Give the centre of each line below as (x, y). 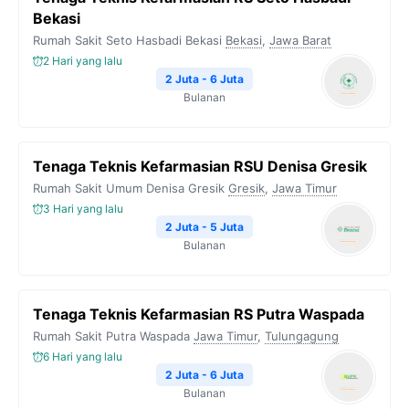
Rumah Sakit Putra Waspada (111, 336)
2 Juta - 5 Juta (204, 227)
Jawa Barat (300, 40)
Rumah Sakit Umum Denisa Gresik (129, 188)
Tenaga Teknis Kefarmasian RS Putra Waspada (199, 314)
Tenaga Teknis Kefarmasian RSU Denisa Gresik (200, 166)
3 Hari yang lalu (83, 209)
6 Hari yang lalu (83, 357)
